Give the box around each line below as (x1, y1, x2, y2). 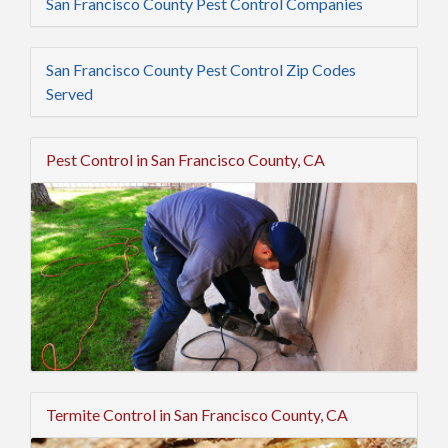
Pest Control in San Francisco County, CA (46, 150, 325, 169)
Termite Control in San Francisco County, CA (46, 404, 348, 424)
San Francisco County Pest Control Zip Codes (46, 60, 356, 79)
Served (46, 84, 93, 103)
